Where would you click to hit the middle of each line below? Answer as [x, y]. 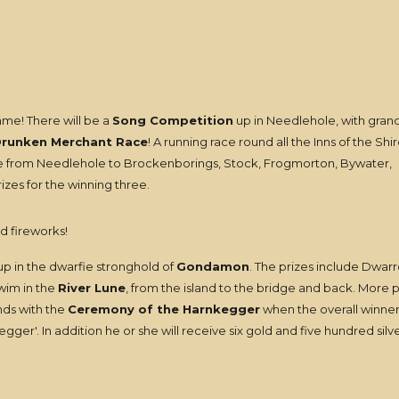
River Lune [91, 288]
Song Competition [172, 120]
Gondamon [212, 266]
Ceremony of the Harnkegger [163, 309]
